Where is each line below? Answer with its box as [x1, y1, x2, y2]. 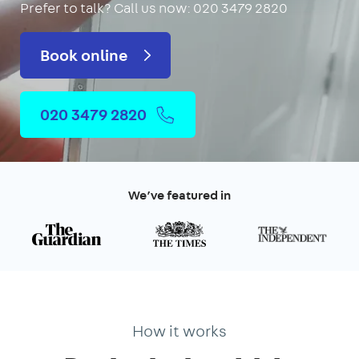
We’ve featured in [128, 187, 231, 204]
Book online [40, 44, 131, 66]
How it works [132, 320, 227, 342]
